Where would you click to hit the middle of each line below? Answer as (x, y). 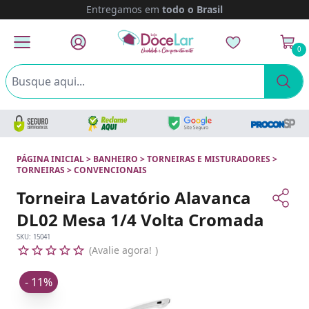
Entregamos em (124, 9)
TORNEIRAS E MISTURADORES (209, 159)
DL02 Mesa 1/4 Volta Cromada (140, 220)
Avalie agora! (122, 250)
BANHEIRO (116, 159)
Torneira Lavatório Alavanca (134, 198)
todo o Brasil (192, 9)
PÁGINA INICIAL (50, 159)
